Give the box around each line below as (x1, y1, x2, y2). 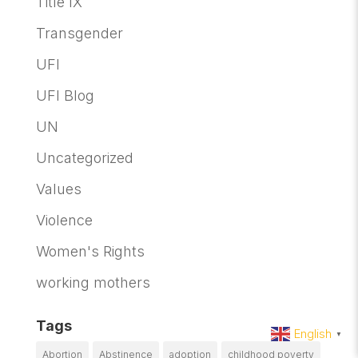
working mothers (35, 274, 150, 291)
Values (35, 181, 82, 197)
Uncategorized (35, 149, 133, 166)
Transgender (35, 25, 123, 42)
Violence (35, 212, 93, 229)
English (294, 326, 332, 341)
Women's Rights (35, 243, 145, 260)
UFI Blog (35, 87, 94, 104)
